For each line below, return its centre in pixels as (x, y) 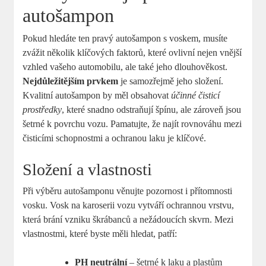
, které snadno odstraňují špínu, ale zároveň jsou (152, 109)
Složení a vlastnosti (88, 169)
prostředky (42, 109)
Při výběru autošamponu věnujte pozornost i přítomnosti (128, 191)
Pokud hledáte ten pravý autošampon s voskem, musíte (125, 38)
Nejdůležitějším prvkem (71, 81)
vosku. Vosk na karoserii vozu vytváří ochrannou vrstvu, (129, 205)
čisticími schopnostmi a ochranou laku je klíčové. (115, 138)
